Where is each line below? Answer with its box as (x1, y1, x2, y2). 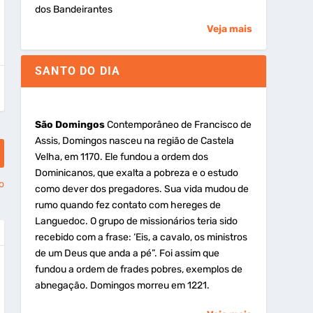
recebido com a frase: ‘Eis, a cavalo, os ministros (34, 231, 247, 243)
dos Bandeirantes (34, 3, 112, 15)
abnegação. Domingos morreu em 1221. (34, 279, 210, 291)
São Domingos (34, 118, 105, 131)
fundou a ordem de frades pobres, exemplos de (34, 263, 242, 275)
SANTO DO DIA (34, 64, 121, 78)
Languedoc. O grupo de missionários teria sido (34, 214, 238, 227)
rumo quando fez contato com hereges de (34, 198, 221, 211)
